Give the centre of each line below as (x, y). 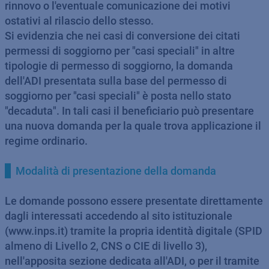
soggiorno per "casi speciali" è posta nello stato (118, 96)
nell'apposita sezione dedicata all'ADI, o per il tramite (132, 261)
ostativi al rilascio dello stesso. (79, 21)
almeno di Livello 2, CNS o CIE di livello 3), (106, 246)
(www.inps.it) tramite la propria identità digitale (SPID (134, 231)
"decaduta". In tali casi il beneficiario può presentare (129, 111)
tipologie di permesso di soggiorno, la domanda (119, 66)
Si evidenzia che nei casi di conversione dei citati (122, 36)
